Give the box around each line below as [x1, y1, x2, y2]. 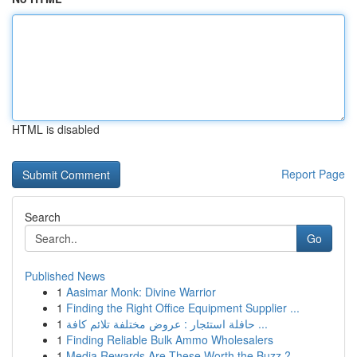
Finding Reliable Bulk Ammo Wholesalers [66, 331, 273, 347]
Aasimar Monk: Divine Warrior [66, 284, 216, 300]
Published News [25, 268, 105, 284]
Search [25, 209, 61, 225]
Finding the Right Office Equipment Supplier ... [66, 300, 300, 316]
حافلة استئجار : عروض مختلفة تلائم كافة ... [255, 316, 268, 331]
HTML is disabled [12, 121, 100, 137]
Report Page [281, 166, 345, 182]
